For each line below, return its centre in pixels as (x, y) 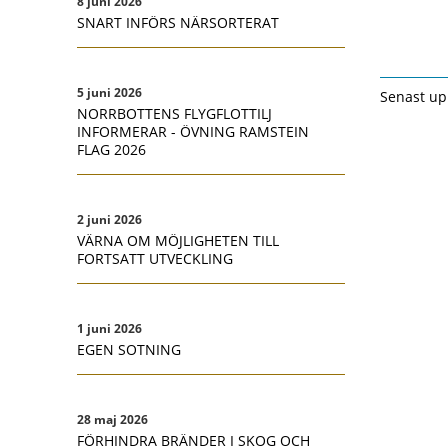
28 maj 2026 (112, 419)
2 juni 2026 (109, 219)
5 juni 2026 (109, 92)
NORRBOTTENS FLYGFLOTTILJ (174, 113)
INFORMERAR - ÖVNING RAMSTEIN (193, 131)
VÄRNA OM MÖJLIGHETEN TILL (178, 240)
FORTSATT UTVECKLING (155, 258)
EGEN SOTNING (129, 349)
